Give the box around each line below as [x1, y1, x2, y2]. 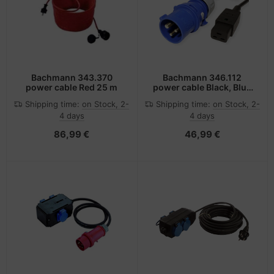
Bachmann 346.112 [163, 72, 242, 83]
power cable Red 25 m [26, 82, 118, 93]
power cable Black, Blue [153, 82, 252, 93]
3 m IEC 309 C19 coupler [151, 92, 253, 103]
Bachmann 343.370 [31, 72, 113, 83]
